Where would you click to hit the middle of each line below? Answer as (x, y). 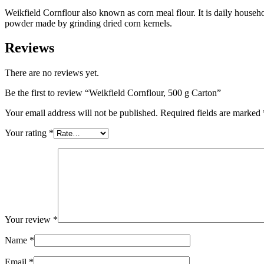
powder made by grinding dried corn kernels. (88, 23)
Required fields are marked (212, 113)
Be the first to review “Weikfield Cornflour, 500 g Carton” (113, 93)
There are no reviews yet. (52, 73)
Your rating (27, 133)
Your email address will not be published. (81, 113)
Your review (29, 220)
